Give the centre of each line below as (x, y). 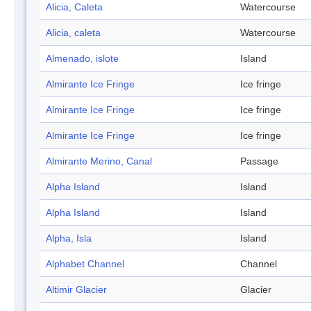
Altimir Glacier (76, 290)
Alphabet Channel (85, 264)
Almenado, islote (82, 59)
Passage (259, 161)
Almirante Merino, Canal (99, 161)
